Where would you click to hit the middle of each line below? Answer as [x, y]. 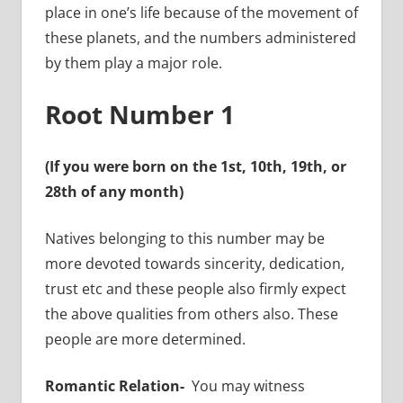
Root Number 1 [139, 114]
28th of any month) [114, 191]
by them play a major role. [133, 63]
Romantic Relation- [116, 385]
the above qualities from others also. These [191, 313]
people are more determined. [145, 339]
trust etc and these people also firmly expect [195, 288]
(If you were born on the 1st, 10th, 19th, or [195, 166]
